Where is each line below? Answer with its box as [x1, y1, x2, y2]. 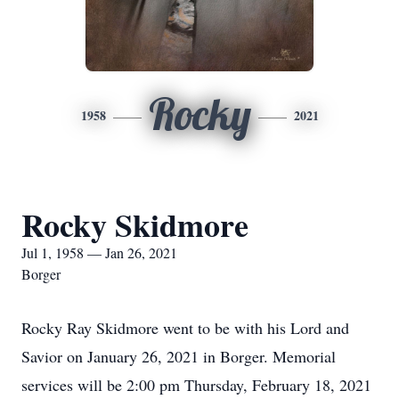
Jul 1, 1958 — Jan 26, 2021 [21, 243, 177, 262]
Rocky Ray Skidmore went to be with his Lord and [21, 317, 349, 338]
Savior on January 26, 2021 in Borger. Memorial [21, 346, 336, 367]
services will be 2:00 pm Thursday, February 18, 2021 [21, 374, 371, 395]
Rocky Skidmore [21, 201, 248, 248]
